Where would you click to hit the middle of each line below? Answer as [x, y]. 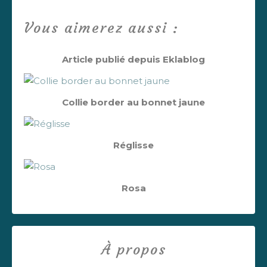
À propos [133, 250]
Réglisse [133, 145]
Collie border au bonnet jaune [133, 102]
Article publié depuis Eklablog [133, 59]
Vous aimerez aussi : [101, 28]
